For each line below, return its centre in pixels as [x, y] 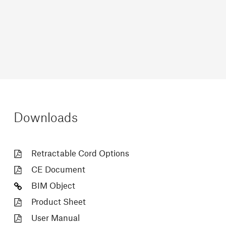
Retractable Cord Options [80, 154]
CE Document [58, 170]
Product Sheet [58, 202]
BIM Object [53, 186]
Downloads [45, 119]
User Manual [55, 218]
